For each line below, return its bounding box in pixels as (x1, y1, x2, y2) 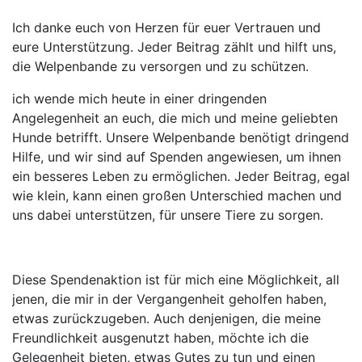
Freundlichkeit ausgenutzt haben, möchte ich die (12, 329, 309, 346)
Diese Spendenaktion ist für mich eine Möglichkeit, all (12, 271, 339, 288)
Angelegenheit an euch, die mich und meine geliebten (12, 109, 338, 126)
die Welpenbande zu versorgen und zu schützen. (12, 57, 309, 74)
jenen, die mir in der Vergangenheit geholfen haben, (12, 290, 326, 307)
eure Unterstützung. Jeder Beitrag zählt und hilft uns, (12, 38, 336, 55)
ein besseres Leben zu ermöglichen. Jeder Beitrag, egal (12, 167, 350, 184)
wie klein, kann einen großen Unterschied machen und (12, 187, 342, 204)
